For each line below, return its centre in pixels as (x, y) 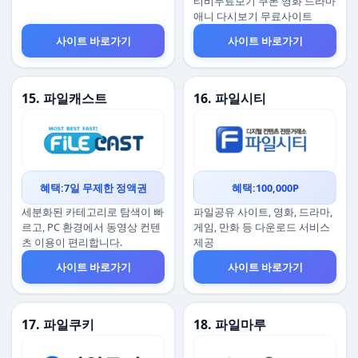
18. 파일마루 (230, 324)
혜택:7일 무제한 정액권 (93, 188)
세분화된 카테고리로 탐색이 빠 (93, 212)
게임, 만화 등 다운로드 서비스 (262, 227)
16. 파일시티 (230, 98)
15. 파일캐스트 (64, 98)
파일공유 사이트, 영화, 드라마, (263, 212)
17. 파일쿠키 (58, 324)
